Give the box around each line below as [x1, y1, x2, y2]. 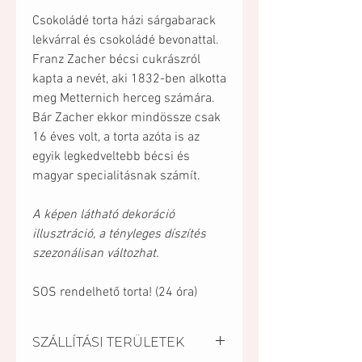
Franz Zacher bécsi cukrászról [32, 52, 200, 68]
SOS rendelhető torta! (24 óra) [32, 284, 197, 301]
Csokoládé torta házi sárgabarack [32, 13, 216, 29]
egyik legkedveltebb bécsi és [32, 149, 190, 165]
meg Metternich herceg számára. [32, 90, 215, 107]
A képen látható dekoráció [32, 207, 175, 223]
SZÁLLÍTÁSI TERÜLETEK [32, 335, 184, 350]
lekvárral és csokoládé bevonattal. [32, 32, 219, 48]
